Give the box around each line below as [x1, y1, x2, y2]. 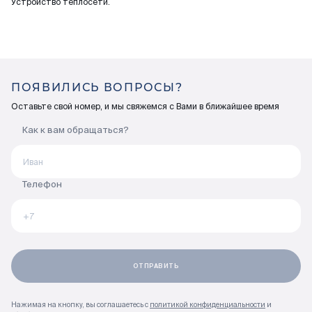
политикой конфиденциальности [150, 301, 265, 309]
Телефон [22, 179, 62, 189]
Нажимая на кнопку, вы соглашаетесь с [11, 301, 150, 309]
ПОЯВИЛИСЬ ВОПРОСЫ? [11, 81, 183, 94]
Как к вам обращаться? [22, 125, 129, 135]
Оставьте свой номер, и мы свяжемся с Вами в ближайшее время [11, 102, 279, 111]
